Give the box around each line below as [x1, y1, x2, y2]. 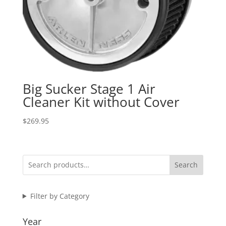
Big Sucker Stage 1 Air [22, 80, 155, 98]
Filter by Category [30, 191, 89, 201]
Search [175, 160, 198, 170]
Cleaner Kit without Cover [22, 93, 180, 111]
